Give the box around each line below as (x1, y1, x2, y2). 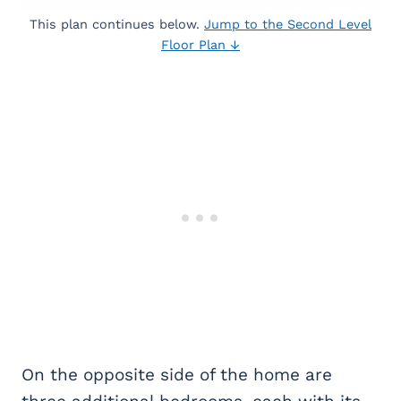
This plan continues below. (30, 16, 204, 32)
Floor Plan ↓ (161, 37, 240, 53)
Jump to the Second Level (204, 16, 371, 32)
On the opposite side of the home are (21, 363, 332, 385)
